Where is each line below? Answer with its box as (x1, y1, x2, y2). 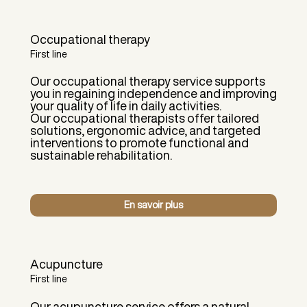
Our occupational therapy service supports (29, 75, 265, 88)
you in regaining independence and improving (29, 87, 277, 100)
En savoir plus (123, 200, 183, 210)
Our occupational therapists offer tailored (29, 112, 259, 125)
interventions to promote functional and (29, 136, 249, 149)
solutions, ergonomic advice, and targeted (29, 124, 260, 137)
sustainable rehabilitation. (29, 149, 172, 162)
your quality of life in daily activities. (29, 99, 221, 112)
